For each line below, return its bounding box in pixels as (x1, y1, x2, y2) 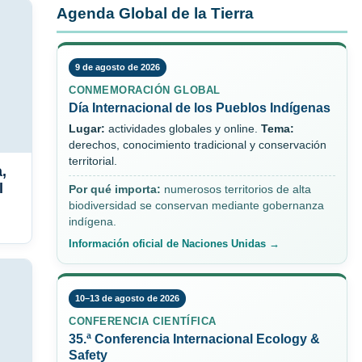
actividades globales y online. (105, 123, 261, 136)
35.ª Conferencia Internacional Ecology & (69, 332, 320, 347)
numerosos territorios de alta (161, 183, 311, 196)
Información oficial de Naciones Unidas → (69, 238, 280, 250)
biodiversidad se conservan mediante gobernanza (69, 200, 324, 213)
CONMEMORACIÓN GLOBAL (69, 84, 221, 97)
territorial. (69, 155, 117, 168)
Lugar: (69, 123, 105, 136)
